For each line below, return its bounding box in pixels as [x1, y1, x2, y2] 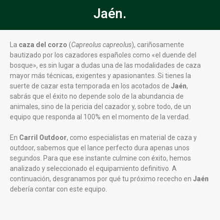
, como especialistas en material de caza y [67, 134, 197, 142]
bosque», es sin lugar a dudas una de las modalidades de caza [10, 61, 201, 70]
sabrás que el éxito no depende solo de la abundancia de [10, 92, 184, 101]
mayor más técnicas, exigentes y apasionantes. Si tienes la [10, 72, 191, 80]
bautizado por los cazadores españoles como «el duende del [10, 51, 196, 59]
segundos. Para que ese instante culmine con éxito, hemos [10, 154, 191, 163]
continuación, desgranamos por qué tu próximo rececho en [10, 175, 193, 183]
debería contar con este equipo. [10, 185, 107, 193]
